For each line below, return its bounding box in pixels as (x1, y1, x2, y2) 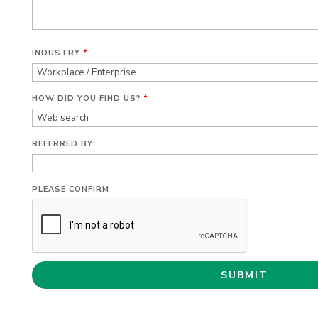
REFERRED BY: (31, 138, 96, 150)
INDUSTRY (31, 48, 83, 59)
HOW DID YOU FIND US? (31, 93, 143, 104)
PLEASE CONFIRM (31, 184, 109, 195)
